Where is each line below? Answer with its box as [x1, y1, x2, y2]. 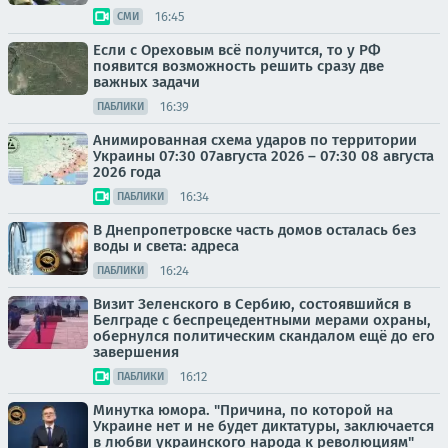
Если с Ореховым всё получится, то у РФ [93, 41, 381, 59]
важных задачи [93, 73, 200, 91]
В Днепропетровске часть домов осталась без [93, 221, 416, 239]
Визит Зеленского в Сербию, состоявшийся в [93, 295, 411, 313]
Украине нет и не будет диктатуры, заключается [93, 417, 434, 435]
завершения [93, 343, 179, 361]
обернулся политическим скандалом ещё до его [93, 327, 435, 345]
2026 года [93, 163, 161, 181]
